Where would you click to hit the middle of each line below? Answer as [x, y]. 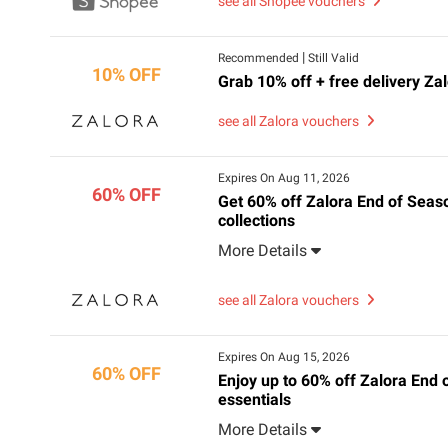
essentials [254, 399]
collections [256, 220]
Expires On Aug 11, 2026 [283, 178]
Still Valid [333, 58]
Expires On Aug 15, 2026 [283, 357]
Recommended [259, 58]
